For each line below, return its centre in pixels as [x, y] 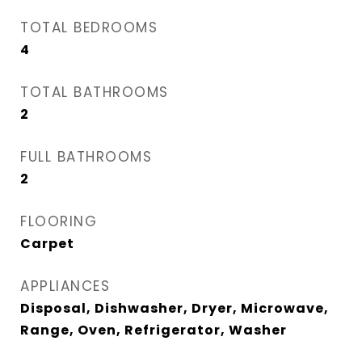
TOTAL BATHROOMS [95, 92]
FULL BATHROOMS [86, 157]
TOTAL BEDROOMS [89, 27]
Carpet [47, 244]
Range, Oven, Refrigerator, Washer [154, 330]
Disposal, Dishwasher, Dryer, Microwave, [175, 308]
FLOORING [59, 221]
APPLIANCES [65, 286]
